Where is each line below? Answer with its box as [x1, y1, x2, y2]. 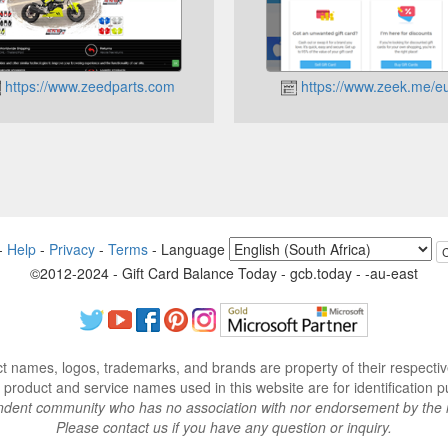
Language [160, 239, 229, 260]
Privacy [48, 239, 95, 260]
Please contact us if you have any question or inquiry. [56, 416, 392, 437]
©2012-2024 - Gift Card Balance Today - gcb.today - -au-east [30, 262, 418, 283]
